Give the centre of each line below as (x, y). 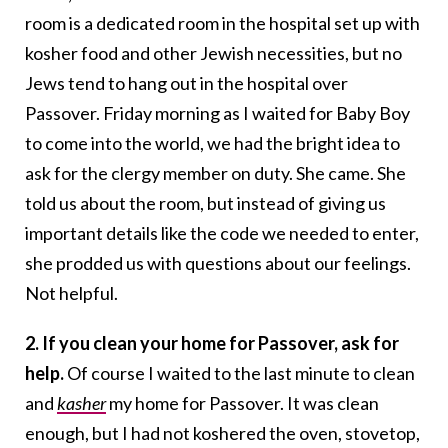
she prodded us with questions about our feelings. (218, 263)
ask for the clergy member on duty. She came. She (215, 173)
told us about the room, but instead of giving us (205, 203)
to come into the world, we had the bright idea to (212, 143)
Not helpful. (71, 293)
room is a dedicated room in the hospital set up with (222, 23)
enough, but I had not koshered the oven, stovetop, (222, 433)
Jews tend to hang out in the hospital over (186, 83)
